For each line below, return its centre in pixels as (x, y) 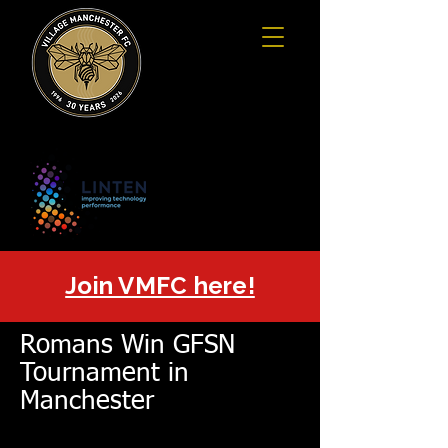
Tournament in (104, 374)
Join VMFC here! (160, 285)
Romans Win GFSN (127, 346)
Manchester (87, 402)
